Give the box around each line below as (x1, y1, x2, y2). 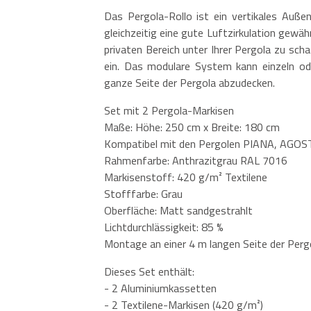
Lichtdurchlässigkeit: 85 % (104, 218, 224, 235)
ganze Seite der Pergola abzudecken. (104, 74, 275, 91)
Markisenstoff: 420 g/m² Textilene (104, 168, 267, 185)
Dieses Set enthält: (104, 262, 194, 280)
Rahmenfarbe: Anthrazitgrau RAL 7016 (104, 151, 287, 169)
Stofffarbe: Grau (104, 185, 183, 202)
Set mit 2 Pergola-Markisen (104, 101, 234, 119)
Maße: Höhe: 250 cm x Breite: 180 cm (104, 118, 280, 135)
